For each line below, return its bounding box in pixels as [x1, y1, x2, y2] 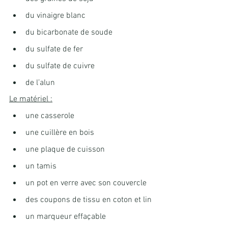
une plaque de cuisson [25, 145, 105, 155]
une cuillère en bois [25, 128, 94, 138]
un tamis [25, 161, 56, 172]
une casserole [25, 111, 74, 122]
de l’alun [25, 78, 55, 89]
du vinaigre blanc [25, 11, 85, 21]
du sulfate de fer [25, 44, 83, 55]
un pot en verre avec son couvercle [25, 178, 147, 189]
